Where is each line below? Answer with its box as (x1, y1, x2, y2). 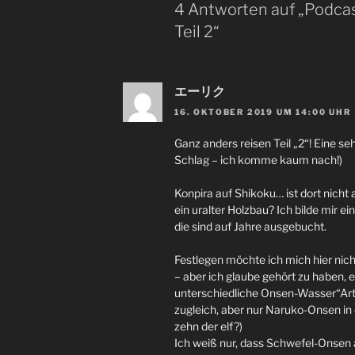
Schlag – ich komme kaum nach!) (174, 153, 342, 167)
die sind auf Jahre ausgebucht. (174, 219, 326, 234)
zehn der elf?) (174, 319, 242, 334)
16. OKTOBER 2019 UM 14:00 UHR (174, 107, 351, 117)
